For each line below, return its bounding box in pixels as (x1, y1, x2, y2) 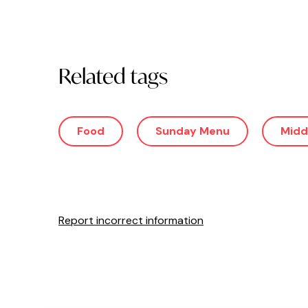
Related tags (58, 62, 168, 89)
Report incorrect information (58, 212, 203, 228)
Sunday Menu (155, 123, 230, 138)
